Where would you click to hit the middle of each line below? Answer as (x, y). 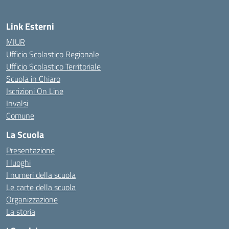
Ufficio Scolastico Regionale (53, 54)
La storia (21, 212)
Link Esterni (30, 26)
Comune (20, 116)
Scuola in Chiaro (33, 79)
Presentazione (30, 150)
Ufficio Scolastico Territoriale (53, 66)
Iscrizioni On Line (35, 91)
